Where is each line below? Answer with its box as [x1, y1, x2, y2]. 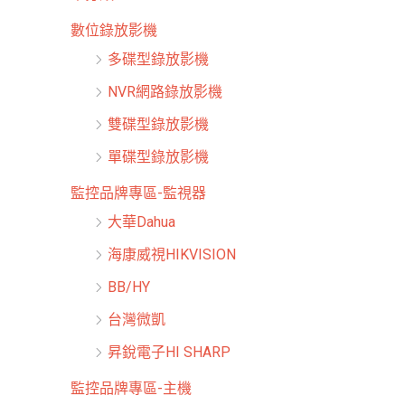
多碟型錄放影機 [108, 51, 209, 69]
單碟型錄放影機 [108, 148, 209, 166]
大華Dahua [108, 213, 175, 231]
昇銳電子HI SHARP [108, 344, 231, 362]
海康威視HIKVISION [108, 246, 236, 264]
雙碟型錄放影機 [108, 116, 209, 134]
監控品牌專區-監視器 [71, 184, 206, 202]
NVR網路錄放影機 [108, 83, 222, 101]
